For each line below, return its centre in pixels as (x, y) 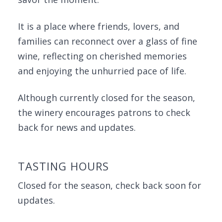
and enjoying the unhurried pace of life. (102, 71)
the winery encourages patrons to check (104, 112)
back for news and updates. (77, 127)
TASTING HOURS (63, 166)
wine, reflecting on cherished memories (102, 56)
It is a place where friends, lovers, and (99, 26)
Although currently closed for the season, (107, 98)
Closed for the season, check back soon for (110, 185)
